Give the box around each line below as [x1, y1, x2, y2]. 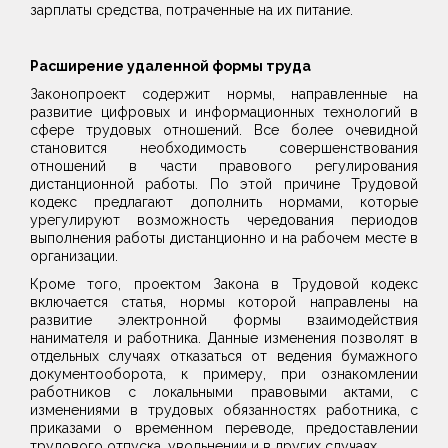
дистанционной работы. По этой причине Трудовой [30, 176, 418, 192]
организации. [30, 248, 118, 264]
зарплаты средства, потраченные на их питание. [30, 2, 353, 18]
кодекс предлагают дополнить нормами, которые [30, 194, 418, 210]
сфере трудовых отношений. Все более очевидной [30, 122, 418, 138]
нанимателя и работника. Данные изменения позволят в [30, 330, 418, 346]
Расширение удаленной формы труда [30, 58, 311, 74]
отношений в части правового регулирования [30, 158, 418, 174]
